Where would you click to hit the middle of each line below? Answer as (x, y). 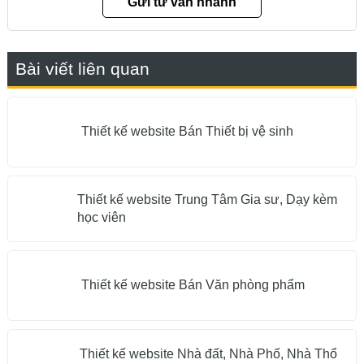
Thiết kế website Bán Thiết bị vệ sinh (187, 132)
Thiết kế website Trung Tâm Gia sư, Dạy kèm (207, 199)
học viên (101, 217)
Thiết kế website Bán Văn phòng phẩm (193, 285)
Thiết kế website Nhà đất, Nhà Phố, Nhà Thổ (208, 354)
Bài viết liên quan (82, 68)
